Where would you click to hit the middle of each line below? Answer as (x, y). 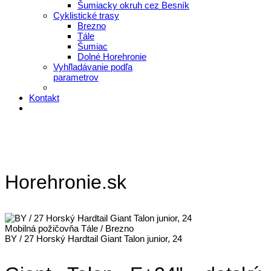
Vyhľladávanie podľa (93, 67)
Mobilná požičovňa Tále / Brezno (69, 228)
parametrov (76, 77)
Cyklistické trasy (86, 15)
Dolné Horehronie (112, 57)
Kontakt (44, 98)
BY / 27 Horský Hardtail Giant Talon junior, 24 (93, 239)
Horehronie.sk (66, 182)
